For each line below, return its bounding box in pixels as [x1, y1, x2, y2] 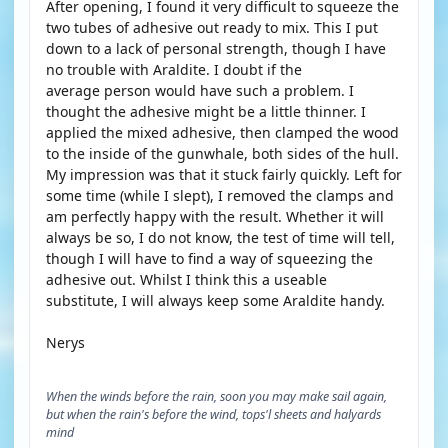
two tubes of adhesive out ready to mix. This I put [46, 18, 378, 37]
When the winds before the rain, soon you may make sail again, [46, 388, 387, 405]
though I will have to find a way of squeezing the [46, 249, 373, 268]
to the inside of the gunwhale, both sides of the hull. [46, 144, 399, 163]
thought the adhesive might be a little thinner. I [46, 102, 366, 121]
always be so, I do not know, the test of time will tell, [46, 228, 395, 247]
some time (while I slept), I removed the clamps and [46, 186, 394, 205]
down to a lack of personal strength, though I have [46, 39, 386, 58]
